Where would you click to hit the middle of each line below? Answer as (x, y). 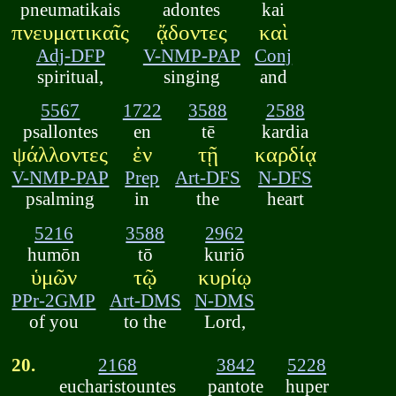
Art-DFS (208, 178)
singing (191, 76)
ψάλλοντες (61, 155)
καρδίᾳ (285, 155)
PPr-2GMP (54, 300)
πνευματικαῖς (71, 32)
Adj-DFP (70, 55)
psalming (61, 199)
